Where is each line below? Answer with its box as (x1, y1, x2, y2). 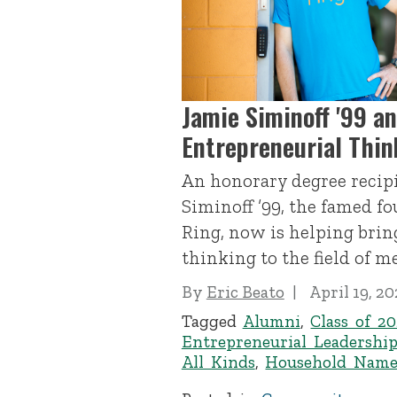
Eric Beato (206, 282, 284, 303)
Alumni (242, 310, 300, 331)
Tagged (181, 310, 243, 331)
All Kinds (181, 351, 255, 372)
